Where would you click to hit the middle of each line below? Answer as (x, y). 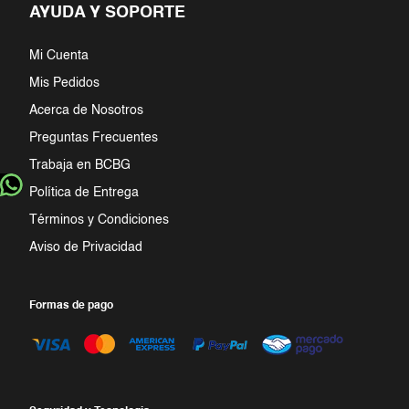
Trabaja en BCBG (80, 165)
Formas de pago (72, 306)
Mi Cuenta (59, 56)
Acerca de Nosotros (87, 110)
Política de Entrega (84, 193)
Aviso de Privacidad (86, 247)
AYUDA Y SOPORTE (108, 13)
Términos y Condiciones (100, 220)
